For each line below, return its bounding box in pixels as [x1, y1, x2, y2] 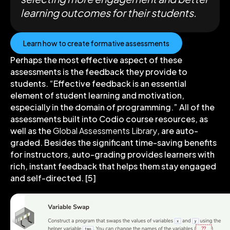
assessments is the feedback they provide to [10, 66, 187, 78]
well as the [10, 125, 53, 137]
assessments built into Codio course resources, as [10, 113, 208, 125]
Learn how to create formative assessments [23, 39, 169, 48]
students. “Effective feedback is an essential [10, 78, 186, 89]
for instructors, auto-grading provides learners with [10, 149, 215, 160]
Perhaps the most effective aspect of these [10, 54, 182, 66]
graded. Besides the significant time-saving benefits [10, 137, 217, 148]
